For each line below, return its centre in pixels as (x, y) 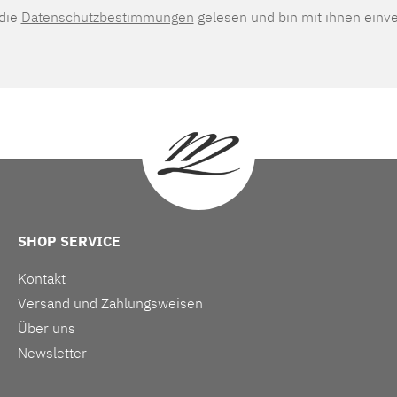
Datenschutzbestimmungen (107, 17)
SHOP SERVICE (69, 241)
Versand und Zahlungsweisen (110, 304)
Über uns (47, 328)
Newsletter (52, 353)
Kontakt (42, 279)
